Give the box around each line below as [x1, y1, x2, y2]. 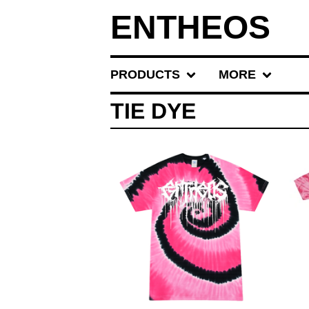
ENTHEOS [110, 9, 270, 46]
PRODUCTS [110, 68, 180, 81]
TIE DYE [110, 99, 196, 123]
